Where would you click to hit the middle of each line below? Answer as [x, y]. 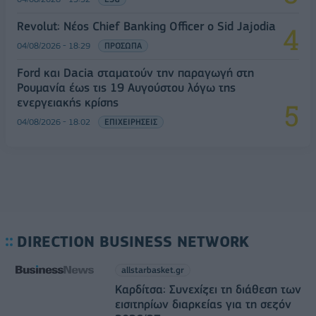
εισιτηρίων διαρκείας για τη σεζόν [203, 304]
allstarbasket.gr [152, 269]
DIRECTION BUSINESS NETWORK [133, 241]
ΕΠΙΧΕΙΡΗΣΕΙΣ [131, 121]
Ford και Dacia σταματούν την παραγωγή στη [135, 72]
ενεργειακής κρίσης [68, 102]
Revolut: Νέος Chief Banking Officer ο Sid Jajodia [146, 26]
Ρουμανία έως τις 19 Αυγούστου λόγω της [126, 87]
